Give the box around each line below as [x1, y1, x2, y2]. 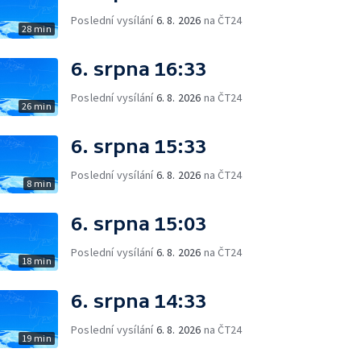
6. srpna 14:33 [71, 290, 206, 312]
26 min [21, 100, 52, 112]
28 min [21, 23, 52, 35]
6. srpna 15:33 [71, 135, 206, 157]
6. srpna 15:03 [71, 213, 206, 234]
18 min [21, 255, 52, 267]
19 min [21, 332, 52, 344]
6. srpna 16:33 [71, 58, 206, 80]
